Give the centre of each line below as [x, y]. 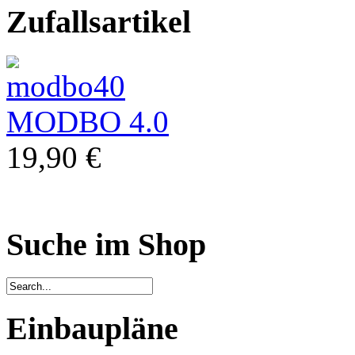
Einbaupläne [92, 329]
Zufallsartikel [99, 22]
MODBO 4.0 [88, 121]
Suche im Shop [106, 244]
